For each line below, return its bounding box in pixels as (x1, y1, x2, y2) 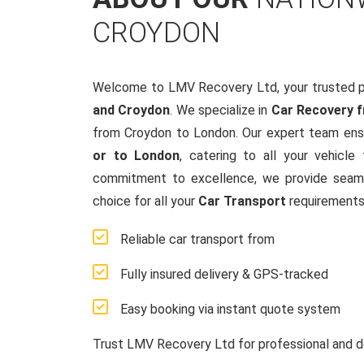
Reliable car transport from (120, 232, 275, 247)
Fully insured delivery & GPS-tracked (120, 266, 328, 282)
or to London (93, 148, 180, 163)
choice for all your (93, 193, 198, 209)
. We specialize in (170, 102, 271, 118)
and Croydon (93, 102, 171, 118)
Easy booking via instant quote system (120, 301, 340, 317)
